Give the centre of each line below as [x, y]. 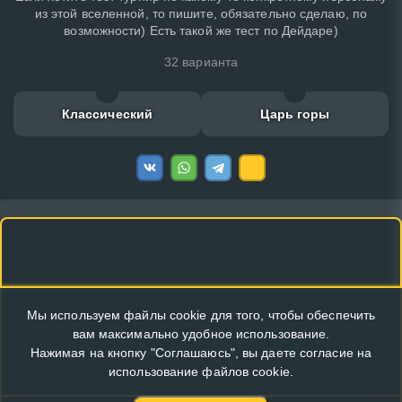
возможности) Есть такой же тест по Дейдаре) [201, 30]
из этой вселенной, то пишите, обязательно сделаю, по [201, 13]
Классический [107, 114]
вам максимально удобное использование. [201, 334]
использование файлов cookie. [201, 371]
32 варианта [201, 61]
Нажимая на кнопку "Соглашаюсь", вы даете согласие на [201, 353]
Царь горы [295, 114]
